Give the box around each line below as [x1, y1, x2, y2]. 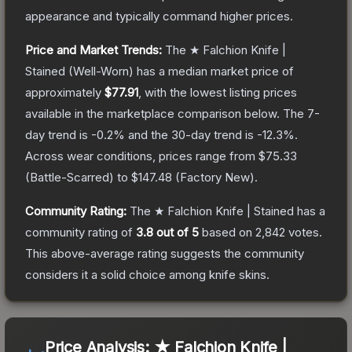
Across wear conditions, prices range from [25, 148, 258, 163]
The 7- [283, 105, 320, 121]
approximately [25, 84, 104, 100]
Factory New [180, 169, 250, 185]
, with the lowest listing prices [138, 84, 297, 100]
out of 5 [153, 224, 199, 240]
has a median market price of [134, 63, 294, 79]
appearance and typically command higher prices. [25, 8, 293, 24]
